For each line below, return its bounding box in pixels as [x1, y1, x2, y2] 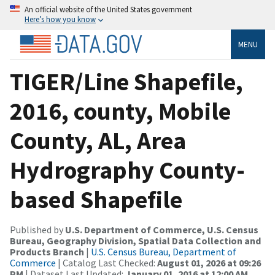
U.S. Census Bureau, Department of [91, 245, 236, 258]
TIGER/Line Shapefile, [10, 66, 243, 97]
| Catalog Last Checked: [56, 256, 157, 269]
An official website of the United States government [25, 4, 192, 14]
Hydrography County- [10, 154, 245, 185]
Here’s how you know [25, 14, 96, 24]
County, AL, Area [10, 125, 186, 156]
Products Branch [10, 245, 84, 258]
